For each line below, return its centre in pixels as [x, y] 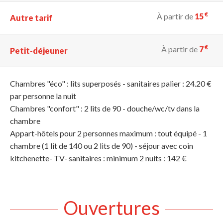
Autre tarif [31, 18]
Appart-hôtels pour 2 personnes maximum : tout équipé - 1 [109, 133]
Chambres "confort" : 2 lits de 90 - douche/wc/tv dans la [105, 109]
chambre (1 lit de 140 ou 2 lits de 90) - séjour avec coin [102, 146]
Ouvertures [111, 208]
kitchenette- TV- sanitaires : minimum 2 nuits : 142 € [98, 158]
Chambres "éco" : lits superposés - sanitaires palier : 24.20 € [111, 84]
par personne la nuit [43, 96]
